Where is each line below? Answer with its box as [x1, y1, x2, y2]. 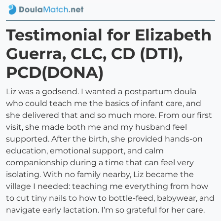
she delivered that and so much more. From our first [6, 110, 212, 120]
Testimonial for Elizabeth [6, 25, 212, 45]
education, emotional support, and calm [6, 146, 164, 156]
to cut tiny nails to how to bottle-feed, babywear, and [6, 193, 215, 203]
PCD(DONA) [6, 63, 104, 82]
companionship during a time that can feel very [6, 158, 194, 168]
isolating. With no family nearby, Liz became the [6, 170, 194, 180]
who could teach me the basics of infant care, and [6, 99, 201, 109]
